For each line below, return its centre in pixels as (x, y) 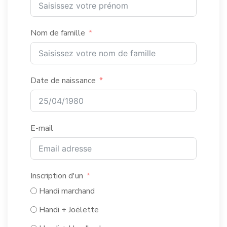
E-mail (42, 128)
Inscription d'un (57, 176)
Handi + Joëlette (69, 210)
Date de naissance (63, 80)
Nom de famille (58, 33)
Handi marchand (67, 191)
